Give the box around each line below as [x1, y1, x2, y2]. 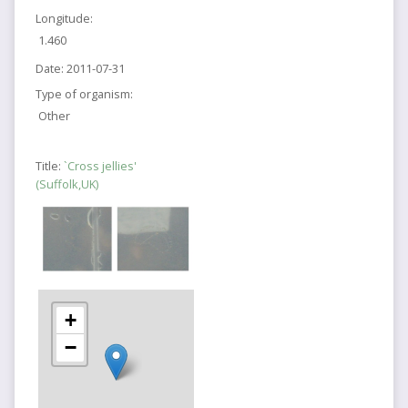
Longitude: [35, 10, 93, 26]
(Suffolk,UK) [35, 175, 98, 192]
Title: [35, 157, 64, 174]
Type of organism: [35, 85, 133, 102]
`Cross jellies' [63, 157, 137, 174]
